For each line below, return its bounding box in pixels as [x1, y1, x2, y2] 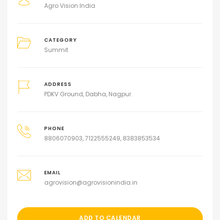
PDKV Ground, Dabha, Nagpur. [44, 90, 133, 99]
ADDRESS [44, 81, 72, 88]
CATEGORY [44, 37, 77, 44]
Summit [44, 46, 68, 55]
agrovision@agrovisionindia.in [44, 178, 137, 187]
